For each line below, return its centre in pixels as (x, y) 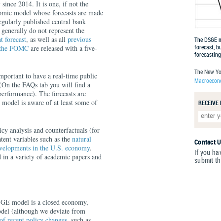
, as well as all (47, 39)
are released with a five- (63, 48)
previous (79, 39)
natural (82, 139)
